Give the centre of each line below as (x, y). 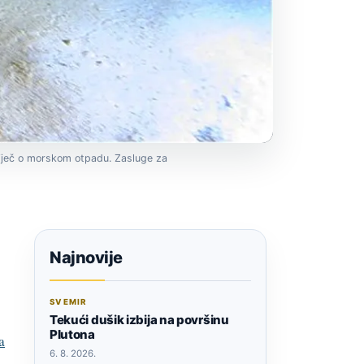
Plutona (72, 335)
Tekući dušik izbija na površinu (139, 320)
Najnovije (86, 258)
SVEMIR (68, 302)
